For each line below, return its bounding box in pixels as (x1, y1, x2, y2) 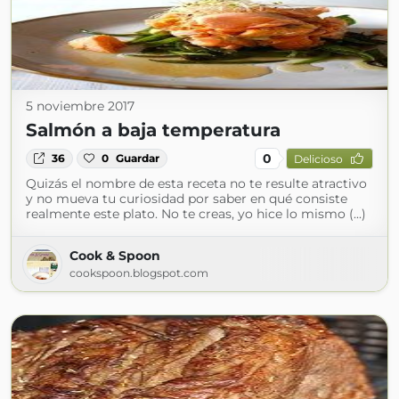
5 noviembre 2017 (26, 98, 134, 114)
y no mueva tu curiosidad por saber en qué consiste (26, 191, 347, 207)
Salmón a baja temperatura (26, 119, 281, 141)
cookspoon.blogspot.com (69, 266, 208, 280)
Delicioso (293, 151, 343, 166)
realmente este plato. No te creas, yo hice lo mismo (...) (26, 206, 366, 222)
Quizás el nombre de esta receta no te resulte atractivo (26, 175, 367, 191)
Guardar (116, 151, 160, 165)
